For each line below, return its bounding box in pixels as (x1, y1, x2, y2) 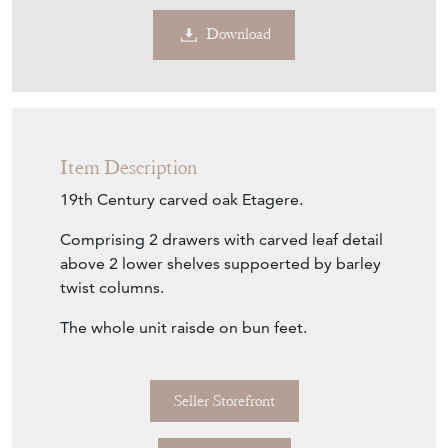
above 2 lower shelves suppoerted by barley (60, 253, 381, 273)
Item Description (60, 154, 197, 180)
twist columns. (60, 277, 164, 297)
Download (206, 24, 271, 45)
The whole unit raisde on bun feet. (60, 317, 311, 337)
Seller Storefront (173, 390, 275, 411)
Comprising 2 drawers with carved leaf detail (60, 229, 383, 249)
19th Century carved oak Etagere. (60, 189, 303, 209)
